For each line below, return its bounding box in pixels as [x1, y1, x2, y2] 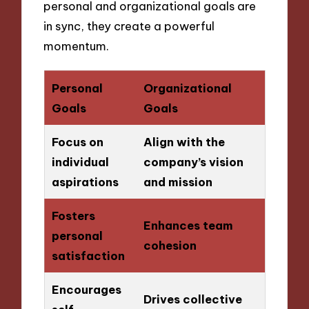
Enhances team [143, 217, 233, 232]
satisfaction [51, 248, 125, 263]
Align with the [143, 134, 225, 149]
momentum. [43, 38, 110, 53]
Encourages [51, 281, 121, 297]
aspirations [51, 174, 119, 189]
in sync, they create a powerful [43, 18, 215, 33]
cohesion [143, 237, 197, 252]
